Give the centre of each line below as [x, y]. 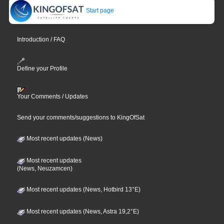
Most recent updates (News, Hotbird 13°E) [83, 189]
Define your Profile [42, 68]
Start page [99, 11]
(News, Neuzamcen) [45, 168]
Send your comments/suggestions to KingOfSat [81, 117]
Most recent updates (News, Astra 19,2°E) [82, 211]
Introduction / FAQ [41, 40]
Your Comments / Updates [53, 96]
